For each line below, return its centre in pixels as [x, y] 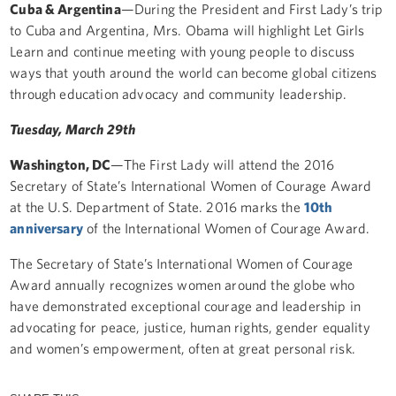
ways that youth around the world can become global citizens [194, 72]
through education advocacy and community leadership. [179, 93]
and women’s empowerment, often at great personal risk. [183, 348]
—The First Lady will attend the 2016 [223, 164]
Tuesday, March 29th [73, 129]
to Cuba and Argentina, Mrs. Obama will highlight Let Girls [187, 30]
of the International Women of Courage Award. [226, 228]
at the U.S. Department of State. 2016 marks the [157, 206]
